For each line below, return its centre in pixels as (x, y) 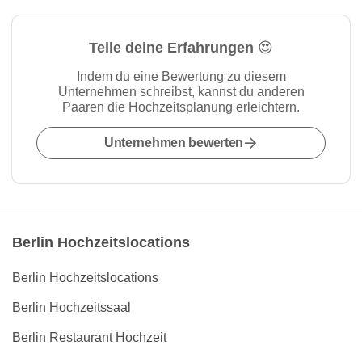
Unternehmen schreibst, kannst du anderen (181, 92)
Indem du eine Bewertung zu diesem (181, 76)
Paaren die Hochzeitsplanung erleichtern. (181, 107)
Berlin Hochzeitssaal (72, 307)
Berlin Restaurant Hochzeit (89, 337)
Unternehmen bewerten (174, 143)
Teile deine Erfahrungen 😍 (181, 48)
